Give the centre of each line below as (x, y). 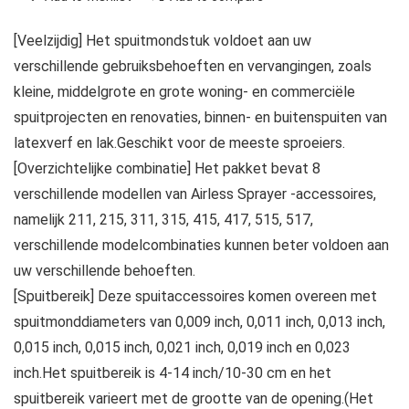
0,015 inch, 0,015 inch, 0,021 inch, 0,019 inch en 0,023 (182, 348)
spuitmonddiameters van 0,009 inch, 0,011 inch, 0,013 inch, (199, 322)
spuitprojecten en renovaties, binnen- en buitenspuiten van (200, 118)
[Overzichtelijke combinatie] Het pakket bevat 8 (167, 169)
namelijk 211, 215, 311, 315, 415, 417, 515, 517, (163, 220)
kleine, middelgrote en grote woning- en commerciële (184, 92)
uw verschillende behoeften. (105, 271)
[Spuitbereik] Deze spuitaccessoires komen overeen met (195, 297)
